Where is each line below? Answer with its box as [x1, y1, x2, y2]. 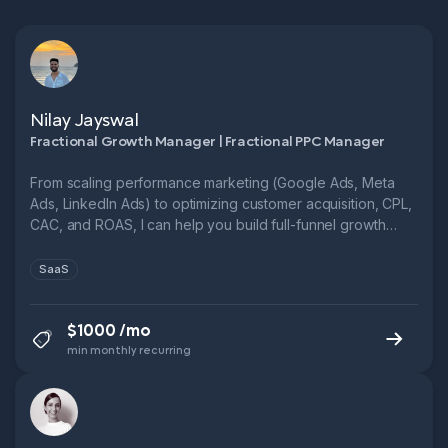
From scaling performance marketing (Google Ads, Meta [30, 174, 395, 191]
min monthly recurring [67, 343, 191, 358]
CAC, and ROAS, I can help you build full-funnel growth [30, 216, 386, 233]
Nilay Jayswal [30, 108, 139, 133]
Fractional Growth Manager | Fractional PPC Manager [30, 132, 385, 152]
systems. [30, 237, 86, 254]
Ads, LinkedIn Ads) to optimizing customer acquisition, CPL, [30, 195, 413, 212]
